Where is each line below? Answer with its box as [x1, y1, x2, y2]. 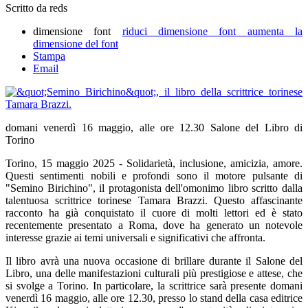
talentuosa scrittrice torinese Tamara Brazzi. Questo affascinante [5, 195, 302, 207]
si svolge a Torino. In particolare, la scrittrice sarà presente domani [5, 280, 302, 292]
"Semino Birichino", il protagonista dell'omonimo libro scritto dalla [5, 182, 302, 195]
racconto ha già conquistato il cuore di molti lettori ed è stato [5, 207, 302, 219]
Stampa [33, 50, 65, 63]
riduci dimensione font [122, 25, 236, 38]
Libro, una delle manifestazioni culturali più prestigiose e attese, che [5, 267, 302, 280]
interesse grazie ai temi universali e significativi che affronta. [5, 232, 265, 244]
